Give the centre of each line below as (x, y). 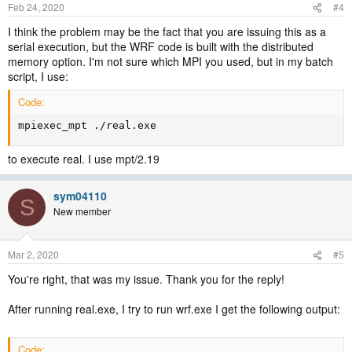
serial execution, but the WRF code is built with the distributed (161, 46)
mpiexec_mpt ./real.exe (87, 125)
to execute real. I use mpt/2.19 (84, 159)
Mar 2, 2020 (33, 254)
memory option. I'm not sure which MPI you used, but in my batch (170, 61)
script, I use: (38, 76)
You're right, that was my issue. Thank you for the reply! (146, 279)
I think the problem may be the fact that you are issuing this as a (167, 31)
